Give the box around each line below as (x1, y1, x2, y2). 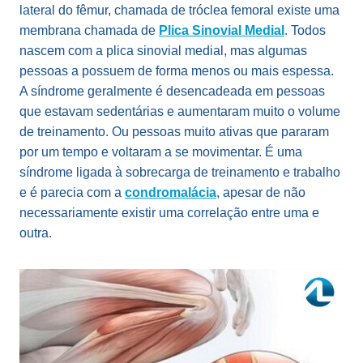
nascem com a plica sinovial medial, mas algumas (19, 44, 307, 58)
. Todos (284, 23, 326, 38)
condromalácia (125, 186, 216, 200)
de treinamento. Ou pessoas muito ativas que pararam (19, 125, 329, 139)
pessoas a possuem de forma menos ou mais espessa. (19, 64, 334, 79)
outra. (19, 226, 52, 241)
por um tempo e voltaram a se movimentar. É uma (19, 145, 302, 160)
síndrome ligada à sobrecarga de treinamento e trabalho (19, 165, 340, 180)
